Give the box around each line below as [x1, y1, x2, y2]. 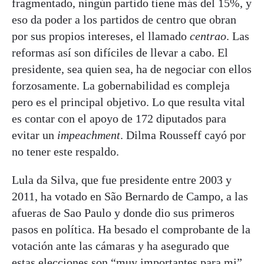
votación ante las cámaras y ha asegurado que [12, 239, 229, 252]
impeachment [57, 128, 120, 141]
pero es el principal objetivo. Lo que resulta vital [12, 95, 245, 108]
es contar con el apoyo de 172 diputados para [12, 112, 226, 125]
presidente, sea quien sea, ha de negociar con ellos [12, 62, 252, 75]
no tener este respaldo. [12, 145, 119, 158]
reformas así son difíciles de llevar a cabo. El [12, 46, 228, 59]
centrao [190, 29, 226, 42]
